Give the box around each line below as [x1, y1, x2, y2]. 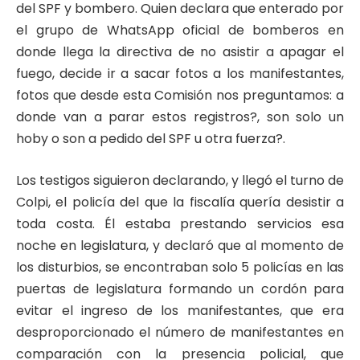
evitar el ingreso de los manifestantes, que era [16, 301, 344, 320]
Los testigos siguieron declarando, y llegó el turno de [16, 170, 344, 190]
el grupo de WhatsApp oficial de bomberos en [16, 21, 344, 40]
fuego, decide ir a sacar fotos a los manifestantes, [16, 64, 344, 84]
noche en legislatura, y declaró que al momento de [16, 235, 344, 255]
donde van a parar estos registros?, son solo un [16, 108, 344, 127]
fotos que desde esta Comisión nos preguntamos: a [16, 86, 344, 105]
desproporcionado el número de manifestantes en [16, 322, 344, 342]
